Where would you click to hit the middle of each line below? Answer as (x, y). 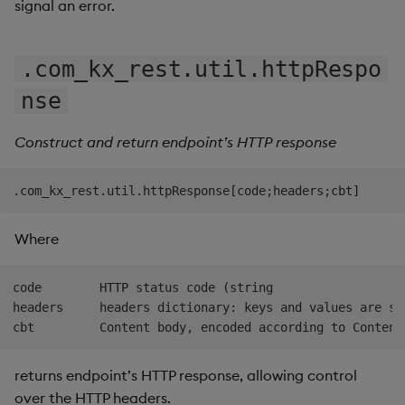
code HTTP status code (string (143, 287)
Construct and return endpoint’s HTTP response (175, 141)
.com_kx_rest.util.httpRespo (201, 69)
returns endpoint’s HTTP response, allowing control (186, 375)
